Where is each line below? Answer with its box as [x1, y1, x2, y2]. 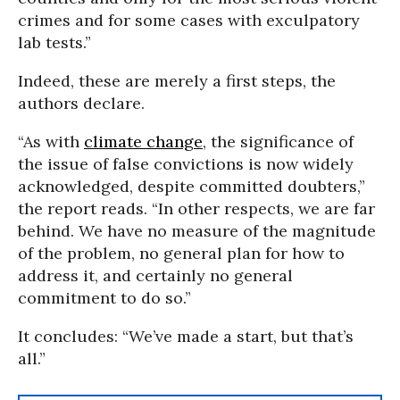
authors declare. [18, 93, 145, 113]
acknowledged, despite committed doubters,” [18, 176, 365, 196]
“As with [18, 131, 84, 152]
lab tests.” [18, 32, 91, 53]
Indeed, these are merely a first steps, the [18, 71, 336, 91]
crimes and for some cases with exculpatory [18, 10, 360, 30]
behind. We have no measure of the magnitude [18, 221, 376, 241]
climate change [84, 131, 203, 152]
